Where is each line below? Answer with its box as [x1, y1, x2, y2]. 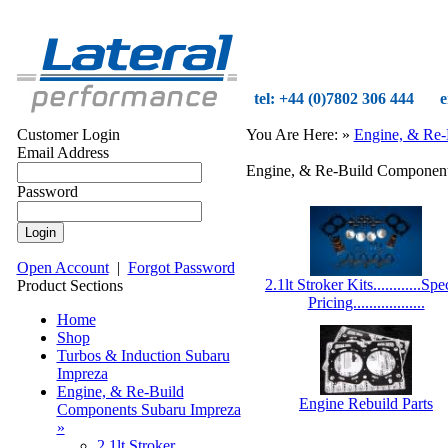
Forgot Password [127, 259, 235, 276]
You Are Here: [245, 126, 338, 143]
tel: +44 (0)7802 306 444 [253, 90, 414, 107]
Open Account [16, 259, 109, 276]
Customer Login [16, 126, 120, 143]
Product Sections [16, 277, 123, 294]
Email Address [16, 144, 109, 161]
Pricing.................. [307, 294, 425, 311]
